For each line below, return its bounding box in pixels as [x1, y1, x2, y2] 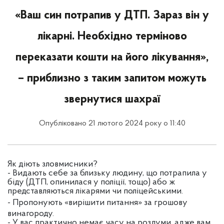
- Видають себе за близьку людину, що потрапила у [7, 168, 207, 178]
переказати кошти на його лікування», [15, 51, 208, 63]
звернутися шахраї [64, 93, 160, 105]
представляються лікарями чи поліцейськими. [7, 186, 185, 196]
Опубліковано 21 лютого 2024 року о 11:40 [38, 119, 185, 127]
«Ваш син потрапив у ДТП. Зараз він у [15, 9, 209, 21]
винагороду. [7, 209, 56, 218]
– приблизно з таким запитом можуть [17, 72, 206, 84]
